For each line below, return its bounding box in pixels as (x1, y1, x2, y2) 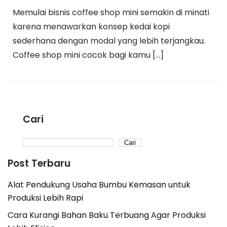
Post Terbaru (8, 157, 70, 170)
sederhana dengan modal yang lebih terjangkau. (13, 35, 205, 47)
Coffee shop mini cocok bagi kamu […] (13, 49, 164, 61)
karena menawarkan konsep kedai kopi (13, 21, 170, 32)
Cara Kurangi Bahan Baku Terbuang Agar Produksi (8, 209, 206, 221)
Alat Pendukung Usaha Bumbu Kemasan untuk (8, 179, 191, 191)
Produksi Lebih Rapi (8, 192, 83, 204)
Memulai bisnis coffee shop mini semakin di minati (13, 7, 209, 18)
